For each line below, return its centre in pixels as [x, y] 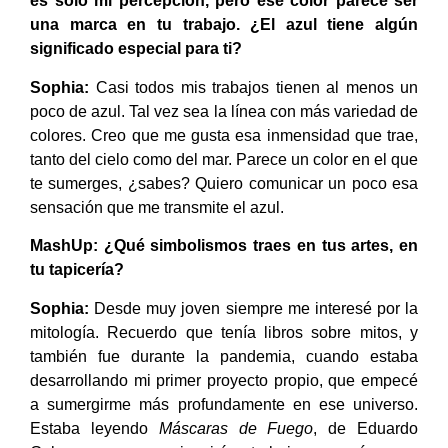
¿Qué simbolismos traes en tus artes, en [261, 246]
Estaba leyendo [94, 428]
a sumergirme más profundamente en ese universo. [224, 404]
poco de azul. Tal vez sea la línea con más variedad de [224, 111]
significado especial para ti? [136, 49]
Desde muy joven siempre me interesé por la [253, 308]
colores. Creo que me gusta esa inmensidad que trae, [224, 135]
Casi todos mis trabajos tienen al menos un [253, 87]
